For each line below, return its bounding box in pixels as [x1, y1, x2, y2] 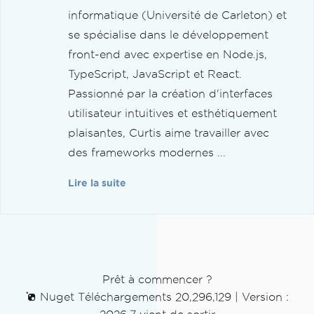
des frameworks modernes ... [68, 146, 226, 159]
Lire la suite [68, 178, 126, 189]
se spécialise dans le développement [68, 29, 268, 41]
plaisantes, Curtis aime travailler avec [68, 127, 269, 139]
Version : [242, 291, 289, 303]
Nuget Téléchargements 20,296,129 [36, 291, 231, 303]
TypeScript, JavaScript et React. [68, 68, 242, 81]
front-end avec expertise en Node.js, [68, 48, 267, 61]
